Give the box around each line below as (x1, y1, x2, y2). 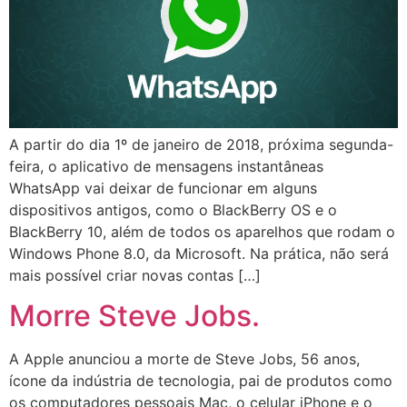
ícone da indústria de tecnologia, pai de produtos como (9, 372, 392, 391)
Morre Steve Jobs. (9, 298, 260, 334)
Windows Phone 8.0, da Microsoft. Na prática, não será (9, 243, 389, 263)
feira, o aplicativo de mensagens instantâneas (9, 156, 323, 175)
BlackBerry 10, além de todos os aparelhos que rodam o (9, 222, 395, 241)
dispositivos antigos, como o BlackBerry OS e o (9, 200, 337, 219)
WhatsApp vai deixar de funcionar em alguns (9, 178, 317, 197)
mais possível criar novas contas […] (9, 265, 261, 284)
